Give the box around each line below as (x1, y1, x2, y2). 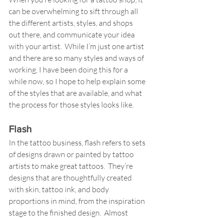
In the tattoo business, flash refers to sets (9, 138, 147, 147)
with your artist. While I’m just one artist (9, 41, 145, 51)
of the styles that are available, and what (9, 88, 144, 98)
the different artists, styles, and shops (9, 18, 134, 28)
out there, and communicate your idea (9, 30, 136, 39)
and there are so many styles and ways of (9, 53, 145, 63)
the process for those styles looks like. (9, 100, 135, 109)
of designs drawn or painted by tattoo (9, 149, 135, 159)
